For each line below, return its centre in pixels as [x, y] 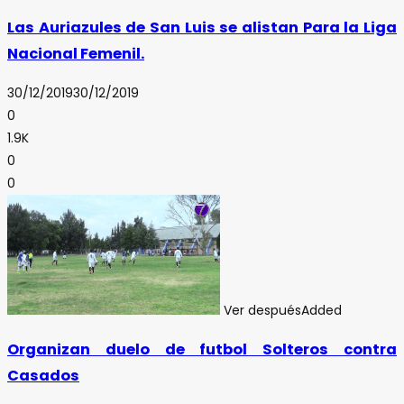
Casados [43, 375]
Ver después [262, 310]
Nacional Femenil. [76, 54]
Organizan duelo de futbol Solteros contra [202, 349]
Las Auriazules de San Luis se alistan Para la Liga [202, 28]
